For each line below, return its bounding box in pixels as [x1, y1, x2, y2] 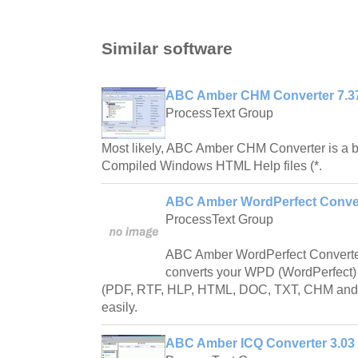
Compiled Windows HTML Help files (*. [101, 158, 322, 173]
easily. [101, 300, 137, 314]
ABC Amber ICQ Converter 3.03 [165, 336, 355, 350]
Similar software [101, 38, 233, 58]
